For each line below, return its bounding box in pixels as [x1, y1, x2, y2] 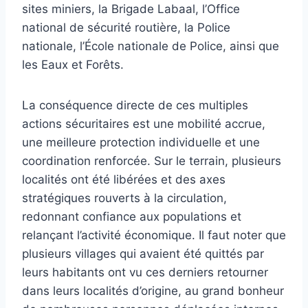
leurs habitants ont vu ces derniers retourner [22, 265, 268, 279]
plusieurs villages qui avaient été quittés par [22, 246, 264, 261]
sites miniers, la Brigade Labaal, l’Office [22, 1, 240, 16]
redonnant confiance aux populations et [22, 209, 241, 223]
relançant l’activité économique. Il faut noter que [22, 228, 286, 242]
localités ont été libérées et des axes [22, 172, 225, 186]
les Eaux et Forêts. [22, 57, 124, 71]
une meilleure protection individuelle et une [22, 135, 260, 149]
